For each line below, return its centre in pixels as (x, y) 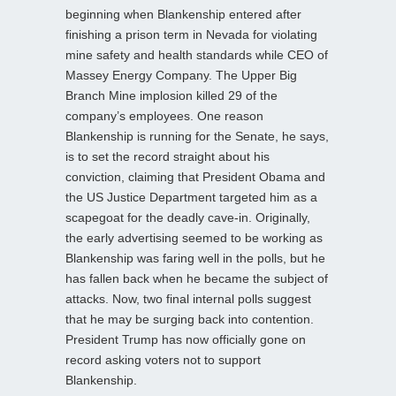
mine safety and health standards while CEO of (197, 54)
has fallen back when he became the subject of (197, 278)
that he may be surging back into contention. (190, 319)
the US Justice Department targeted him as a (191, 197)
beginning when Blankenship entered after (183, 14)
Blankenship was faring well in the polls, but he (195, 258)
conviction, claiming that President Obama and (195, 176)
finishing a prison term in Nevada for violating (191, 34)
